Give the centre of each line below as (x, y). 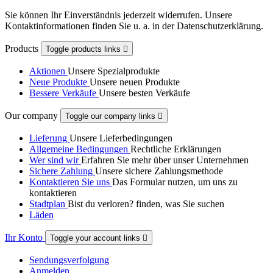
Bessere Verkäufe (64, 93)
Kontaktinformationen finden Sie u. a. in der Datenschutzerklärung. (134, 26)
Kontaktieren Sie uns (71, 182)
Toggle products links (84, 49)
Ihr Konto (25, 238)
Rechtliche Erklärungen (176, 149)
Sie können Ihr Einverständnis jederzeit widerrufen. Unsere (119, 15)
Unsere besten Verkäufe (144, 93)
